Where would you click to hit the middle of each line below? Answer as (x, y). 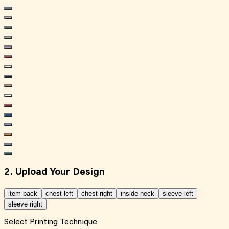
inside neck (138, 193)
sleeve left (178, 193)
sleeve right (25, 204)
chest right (97, 193)
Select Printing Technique (51, 222)
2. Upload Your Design (54, 173)
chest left (59, 193)
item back (23, 193)
